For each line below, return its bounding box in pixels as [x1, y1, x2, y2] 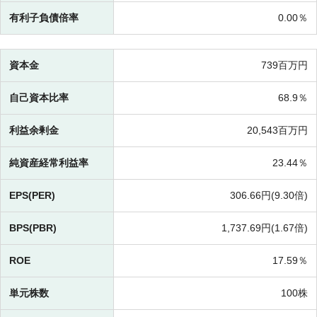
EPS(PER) [9, 190, 55, 202]
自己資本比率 [9, 92, 69, 104]
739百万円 [261, 59, 308, 71]
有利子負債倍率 [9, 12, 79, 24]
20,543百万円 [247, 125, 308, 137]
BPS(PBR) [9, 222, 57, 234]
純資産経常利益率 [9, 157, 88, 169]
